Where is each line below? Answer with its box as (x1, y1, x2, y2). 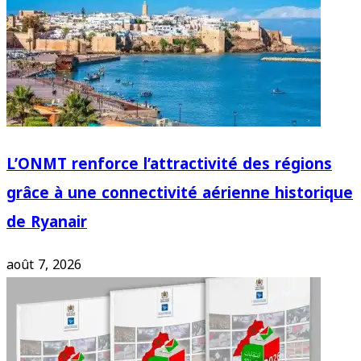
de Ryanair (6, 207, 87, 237)
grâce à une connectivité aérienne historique (6, 178, 353, 208)
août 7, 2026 (6, 251, 81, 277)
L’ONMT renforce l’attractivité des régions (6, 149, 332, 179)
